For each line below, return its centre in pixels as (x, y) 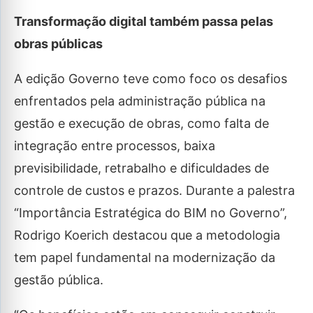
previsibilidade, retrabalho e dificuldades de (141, 168)
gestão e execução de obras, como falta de (141, 124)
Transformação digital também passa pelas (144, 22)
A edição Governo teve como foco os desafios (151, 79)
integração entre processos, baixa (115, 146)
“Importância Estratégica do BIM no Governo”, (151, 213)
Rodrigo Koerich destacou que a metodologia (147, 235)
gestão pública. (59, 280)
